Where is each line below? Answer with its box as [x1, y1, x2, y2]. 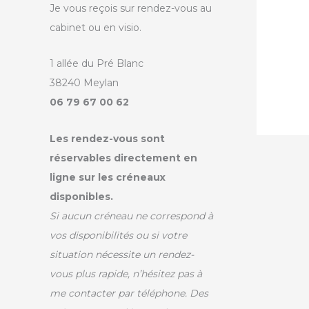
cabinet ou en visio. [50, 21, 141, 34]
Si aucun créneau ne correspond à [50, 209, 213, 222]
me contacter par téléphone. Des [50, 286, 208, 299]
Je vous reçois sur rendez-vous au [50, 1, 212, 14]
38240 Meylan [50, 77, 119, 90]
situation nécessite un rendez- [50, 248, 194, 261]
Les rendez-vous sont [50, 132, 165, 145]
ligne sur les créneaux [50, 170, 166, 183]
